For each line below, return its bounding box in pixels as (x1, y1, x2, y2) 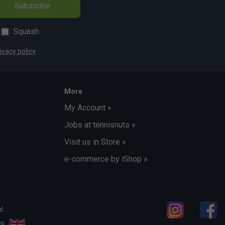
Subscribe (8, 1, 56, 11)
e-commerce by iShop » (64, 154, 148, 164)
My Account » (64, 103, 111, 113)
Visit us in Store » (64, 137, 126, 147)
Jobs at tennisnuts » (64, 120, 136, 130)
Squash (13, 27, 39, 37)
